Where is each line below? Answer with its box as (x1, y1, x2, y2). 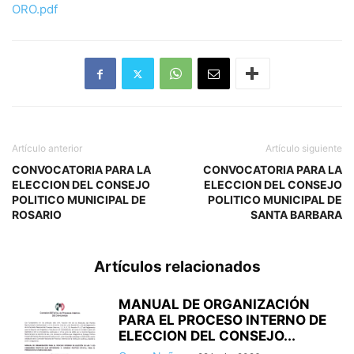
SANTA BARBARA (250, 208, 342, 222)
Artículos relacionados (93, 258, 261, 277)
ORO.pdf (12, 2, 58, 17)
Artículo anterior (12, 142, 82, 155)
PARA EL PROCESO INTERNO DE (119, 312, 326, 329)
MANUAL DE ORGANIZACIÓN (119, 296, 310, 313)
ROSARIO (12, 208, 62, 222)
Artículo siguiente (265, 142, 342, 155)
